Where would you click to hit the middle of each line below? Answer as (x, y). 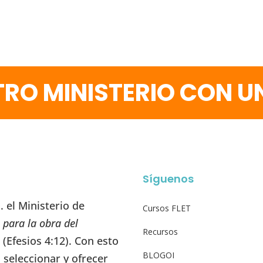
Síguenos (168, 178)
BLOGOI (159, 255)
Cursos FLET (167, 208)
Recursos (161, 231)
